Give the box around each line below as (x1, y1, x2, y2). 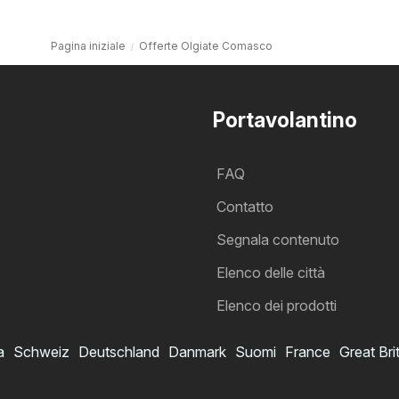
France (285, 343, 330, 362)
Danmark (168, 343, 226, 362)
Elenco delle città (216, 264, 325, 282)
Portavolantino (213, 108, 357, 134)
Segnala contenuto (216, 231, 339, 249)
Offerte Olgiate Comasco (139, 39, 273, 53)
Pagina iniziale (51, 39, 126, 53)
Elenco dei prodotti (216, 297, 337, 315)
